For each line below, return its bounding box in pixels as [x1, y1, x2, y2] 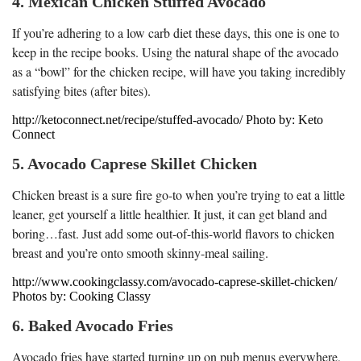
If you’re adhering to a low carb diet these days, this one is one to [12, 23, 339, 41]
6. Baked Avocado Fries [12, 316, 173, 334]
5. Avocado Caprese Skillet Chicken [12, 154, 257, 172]
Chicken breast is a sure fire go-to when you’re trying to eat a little [12, 185, 345, 203]
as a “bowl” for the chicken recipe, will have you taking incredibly [12, 62, 346, 80]
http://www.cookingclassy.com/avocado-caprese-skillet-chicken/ [12, 274, 337, 288]
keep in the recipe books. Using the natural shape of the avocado [12, 43, 338, 60]
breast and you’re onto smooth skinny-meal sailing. [12, 243, 268, 261]
